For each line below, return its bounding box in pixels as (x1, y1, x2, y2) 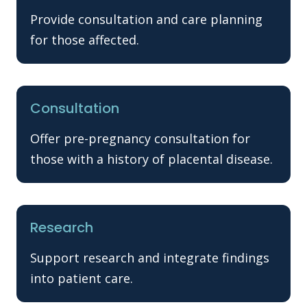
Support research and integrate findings (30, 249, 269, 266)
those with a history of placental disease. (30, 150, 273, 167)
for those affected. (30, 31, 139, 48)
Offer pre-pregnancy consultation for (30, 130, 250, 147)
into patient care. (30, 269, 133, 286)
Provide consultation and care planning (30, 10, 262, 27)
